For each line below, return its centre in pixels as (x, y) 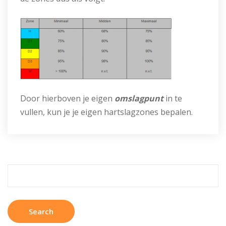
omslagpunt (140, 98)
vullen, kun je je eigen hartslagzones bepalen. (106, 112)
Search (21, 170)
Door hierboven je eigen (67, 98)
